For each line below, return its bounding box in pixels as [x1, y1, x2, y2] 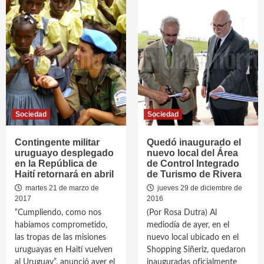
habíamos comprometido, [15, 221, 107, 229]
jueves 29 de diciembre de [156, 184, 242, 192]
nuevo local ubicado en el [147, 233, 239, 242]
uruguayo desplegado [15, 148, 114, 158]
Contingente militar [15, 137, 100, 147]
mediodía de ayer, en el [147, 221, 229, 229]
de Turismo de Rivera [147, 169, 242, 179]
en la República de [15, 159, 97, 169]
